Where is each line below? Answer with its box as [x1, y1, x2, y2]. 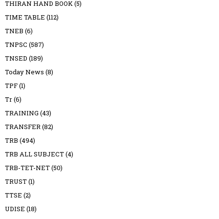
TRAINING [5, 108, 39, 117]
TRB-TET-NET [5, 163, 50, 172]
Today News [5, 67, 44, 76]
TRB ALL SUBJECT [5, 149, 64, 158]
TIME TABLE [5, 12, 45, 22]
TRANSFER [5, 122, 41, 131]
